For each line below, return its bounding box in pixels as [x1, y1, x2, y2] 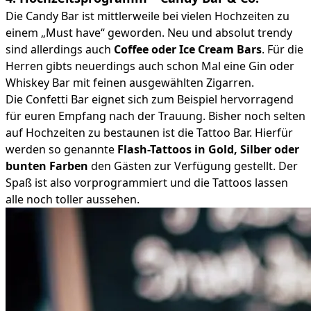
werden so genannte [6, 141, 117, 157]
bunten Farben [6, 158, 88, 174]
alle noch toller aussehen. [6, 191, 140, 207]
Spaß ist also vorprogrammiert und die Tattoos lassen [6, 174, 288, 190]
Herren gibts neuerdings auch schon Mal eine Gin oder [6, 58, 294, 74]
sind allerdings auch [6, 41, 114, 57]
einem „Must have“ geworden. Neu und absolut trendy [6, 24, 292, 40]
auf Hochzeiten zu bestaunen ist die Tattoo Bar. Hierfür [6, 124, 293, 140]
